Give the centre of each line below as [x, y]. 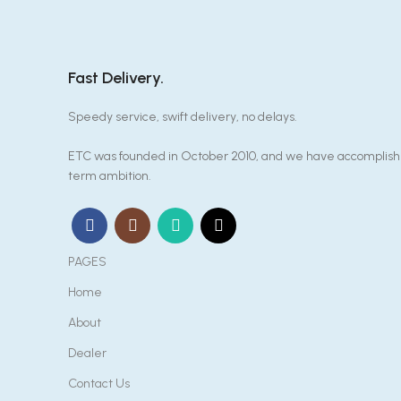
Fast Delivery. [116, 78]
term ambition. [110, 176]
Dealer [87, 353]
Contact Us [99, 384]
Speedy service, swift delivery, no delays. [183, 117]
